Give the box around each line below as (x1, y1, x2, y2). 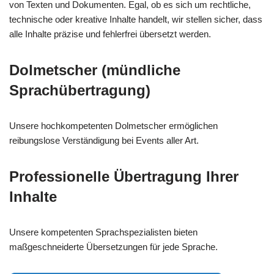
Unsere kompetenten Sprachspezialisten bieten (9, 227, 198, 238)
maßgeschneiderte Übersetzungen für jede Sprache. (9, 242, 218, 253)
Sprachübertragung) (9, 82, 150, 99)
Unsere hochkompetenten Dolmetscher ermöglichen (9, 120, 218, 131)
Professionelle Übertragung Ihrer (9, 168, 239, 185)
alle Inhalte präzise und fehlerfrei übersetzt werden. (9, 29, 211, 40)
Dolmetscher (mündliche (9, 62, 180, 79)
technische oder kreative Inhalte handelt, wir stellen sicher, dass (9, 14, 262, 25)
